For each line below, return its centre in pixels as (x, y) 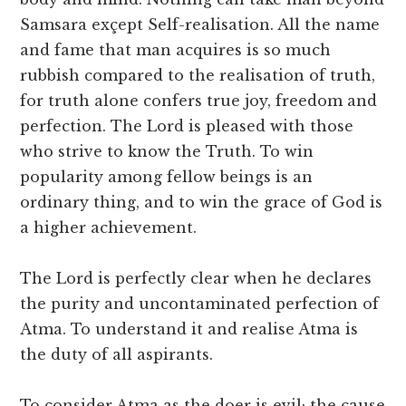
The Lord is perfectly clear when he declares (196, 279)
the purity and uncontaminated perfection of (200, 304)
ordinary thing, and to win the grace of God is (202, 203)
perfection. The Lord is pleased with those (187, 126)
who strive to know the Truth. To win (167, 152)
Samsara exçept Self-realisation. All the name (200, 25)
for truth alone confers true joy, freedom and (199, 101)
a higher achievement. (109, 228)
